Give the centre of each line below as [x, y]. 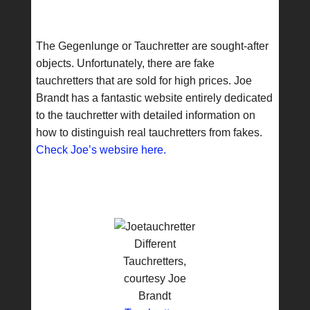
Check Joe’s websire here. [101, 150]
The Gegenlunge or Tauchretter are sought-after [152, 46]
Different [155, 244]
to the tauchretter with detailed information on [145, 115]
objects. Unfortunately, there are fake [125, 63]
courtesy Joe [155, 279]
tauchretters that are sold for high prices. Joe [144, 81]
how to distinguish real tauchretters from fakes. [149, 133]
